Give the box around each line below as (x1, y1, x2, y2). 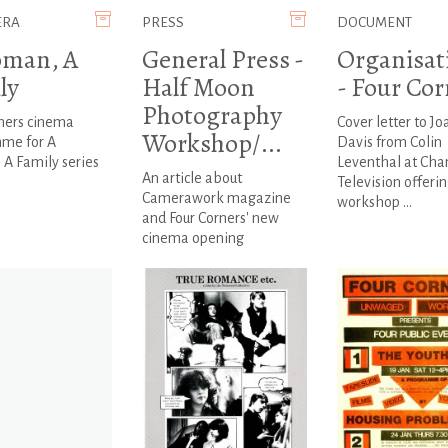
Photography (141, 98, 282, 134)
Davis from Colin (336, 134, 442, 151)
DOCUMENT (336, 15, 412, 31)
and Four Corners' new (141, 210, 279, 227)
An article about (141, 170, 242, 187)
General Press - (141, 42, 303, 78)
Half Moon (141, 70, 255, 106)
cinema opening (141, 230, 244, 247)
